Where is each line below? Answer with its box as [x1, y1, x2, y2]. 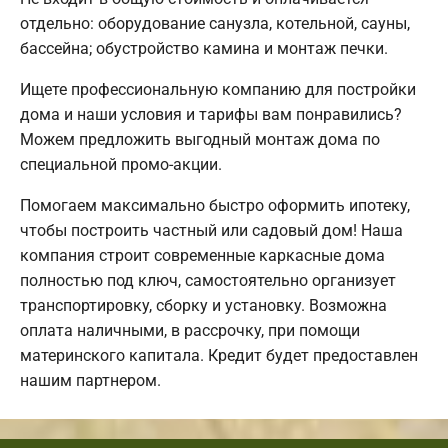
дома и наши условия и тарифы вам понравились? [20, 104, 402, 124]
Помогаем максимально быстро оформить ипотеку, [20, 195, 410, 215]
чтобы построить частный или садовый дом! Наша [20, 220, 403, 240]
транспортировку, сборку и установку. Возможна [20, 295, 387, 315]
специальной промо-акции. [20, 154, 222, 174]
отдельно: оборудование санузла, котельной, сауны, [20, 13, 410, 33]
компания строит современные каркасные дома [20, 245, 385, 265]
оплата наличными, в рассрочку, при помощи [20, 320, 360, 340]
